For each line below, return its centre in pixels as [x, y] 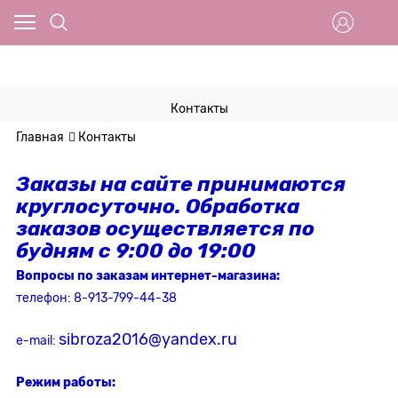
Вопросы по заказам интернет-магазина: [149, 276]
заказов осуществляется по [165, 229]
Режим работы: [66, 382]
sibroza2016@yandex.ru [148, 339]
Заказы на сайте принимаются [181, 184]
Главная [40, 136]
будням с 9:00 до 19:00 [136, 251]
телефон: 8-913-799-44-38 [96, 298]
